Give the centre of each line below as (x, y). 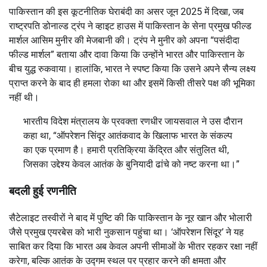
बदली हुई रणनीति (43, 192)
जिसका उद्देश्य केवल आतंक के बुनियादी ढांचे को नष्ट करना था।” (131, 164)
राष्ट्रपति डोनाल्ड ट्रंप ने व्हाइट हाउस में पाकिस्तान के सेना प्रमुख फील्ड (130, 26)
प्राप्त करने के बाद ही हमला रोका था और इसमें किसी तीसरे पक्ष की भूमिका (132, 83)
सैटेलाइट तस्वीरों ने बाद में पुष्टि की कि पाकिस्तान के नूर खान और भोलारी (131, 218)
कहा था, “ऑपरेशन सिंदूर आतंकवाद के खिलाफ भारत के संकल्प (128, 136)
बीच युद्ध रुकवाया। (42, 69)
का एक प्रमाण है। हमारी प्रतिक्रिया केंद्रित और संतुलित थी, (126, 150)
